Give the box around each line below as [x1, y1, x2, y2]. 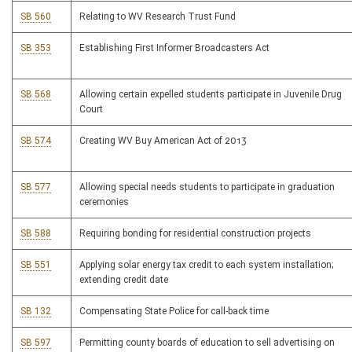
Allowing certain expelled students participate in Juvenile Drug [79, 89, 342, 101]
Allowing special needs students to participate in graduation [79, 181, 335, 193]
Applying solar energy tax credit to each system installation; [79, 259, 333, 271]
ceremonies [79, 196, 129, 208]
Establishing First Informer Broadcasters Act [79, 42, 269, 54]
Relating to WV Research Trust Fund [79, 11, 236, 23]
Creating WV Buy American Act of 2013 [79, 135, 247, 147]
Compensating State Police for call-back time [79, 306, 269, 317]
